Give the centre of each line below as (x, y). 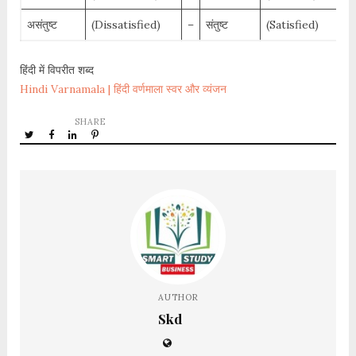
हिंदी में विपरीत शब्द (56, 70)
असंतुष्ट (42, 25)
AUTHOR (178, 298)
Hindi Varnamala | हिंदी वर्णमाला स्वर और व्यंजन (123, 89)
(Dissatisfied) (126, 25)
